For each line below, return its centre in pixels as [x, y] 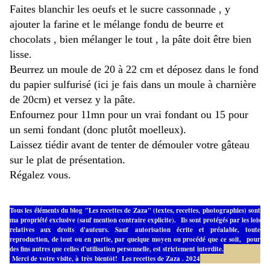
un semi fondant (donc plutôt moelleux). [98, 130]
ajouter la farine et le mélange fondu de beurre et [117, 24]
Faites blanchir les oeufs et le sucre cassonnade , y [120, 9]
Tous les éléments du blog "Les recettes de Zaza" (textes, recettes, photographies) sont [135, 211]
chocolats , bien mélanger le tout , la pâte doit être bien [130, 39]
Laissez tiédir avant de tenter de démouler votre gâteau [130, 145]
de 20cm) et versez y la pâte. [73, 100]
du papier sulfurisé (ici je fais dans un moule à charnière [133, 85]
